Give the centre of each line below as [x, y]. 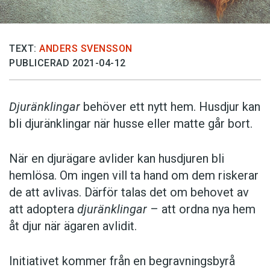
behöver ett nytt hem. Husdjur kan [170, 107]
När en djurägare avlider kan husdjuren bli [117, 159]
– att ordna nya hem [201, 209]
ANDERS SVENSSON [86, 49]
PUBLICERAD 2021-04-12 [67, 63]
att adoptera [43, 209]
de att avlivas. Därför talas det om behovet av [129, 193]
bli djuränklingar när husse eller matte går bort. [131, 124]
